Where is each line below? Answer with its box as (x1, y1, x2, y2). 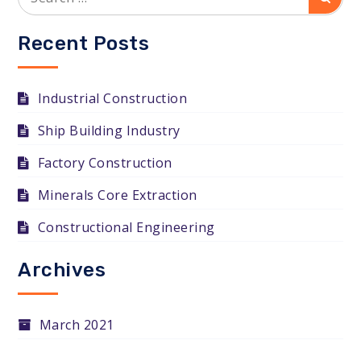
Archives (18, 259, 106, 281)
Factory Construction (37, 154, 172, 172)
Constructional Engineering (37, 218, 215, 236)
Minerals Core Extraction (37, 186, 197, 204)
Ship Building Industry (37, 122, 180, 139)
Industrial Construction (37, 89, 188, 107)
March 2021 (39, 316, 114, 334)
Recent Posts (18, 32, 150, 55)
